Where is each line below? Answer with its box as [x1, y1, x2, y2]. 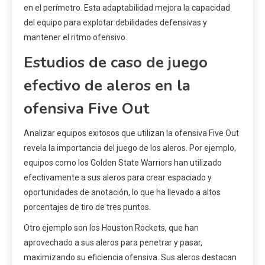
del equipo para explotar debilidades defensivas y [24, 18, 207, 28]
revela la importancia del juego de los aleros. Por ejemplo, [24, 143, 236, 153]
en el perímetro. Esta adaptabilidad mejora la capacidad [24, 3, 230, 13]
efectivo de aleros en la [24, 75, 190, 96]
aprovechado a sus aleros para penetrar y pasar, [24, 238, 202, 248]
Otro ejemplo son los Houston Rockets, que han [24, 223, 199, 233]
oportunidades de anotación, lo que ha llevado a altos [24, 188, 221, 198]
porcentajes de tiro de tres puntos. [24, 202, 151, 212]
